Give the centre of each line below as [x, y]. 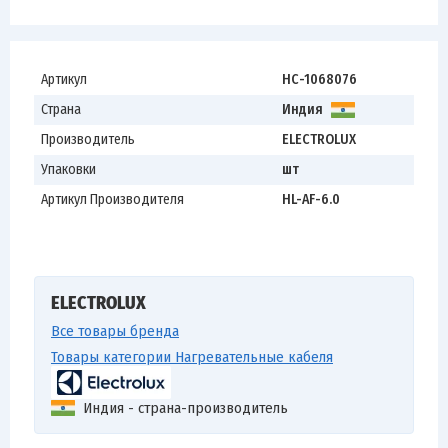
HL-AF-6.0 [311, 199]
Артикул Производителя [112, 199]
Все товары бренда [115, 331]
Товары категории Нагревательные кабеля [192, 357]
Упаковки [68, 169]
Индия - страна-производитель [185, 407]
